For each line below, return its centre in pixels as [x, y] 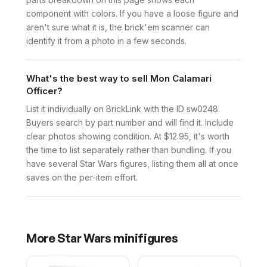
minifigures [145, 238]
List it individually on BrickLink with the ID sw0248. [123, 109]
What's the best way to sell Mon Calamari [119, 79]
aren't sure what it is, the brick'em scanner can [118, 27]
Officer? [44, 91]
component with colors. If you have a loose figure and [132, 14]
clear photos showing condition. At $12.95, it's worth [128, 136]
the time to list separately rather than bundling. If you [129, 150]
